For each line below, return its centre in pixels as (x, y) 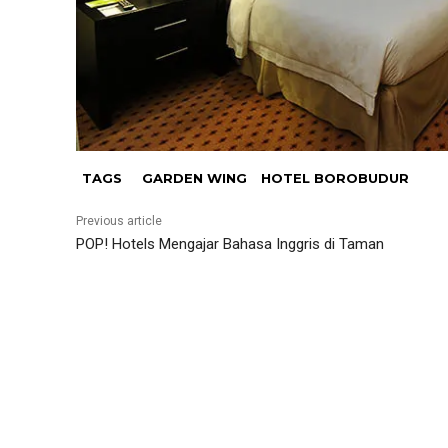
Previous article (119, 221)
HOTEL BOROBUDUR (335, 178)
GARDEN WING (194, 178)
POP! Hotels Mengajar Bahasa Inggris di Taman (230, 244)
